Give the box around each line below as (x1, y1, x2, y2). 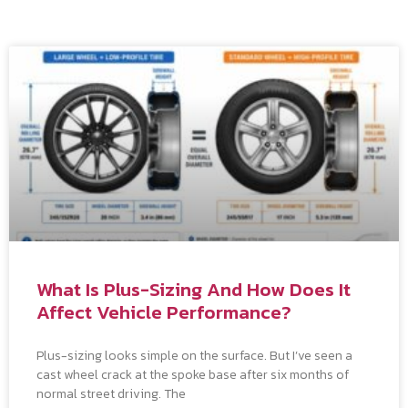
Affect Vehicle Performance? (36, 297, 291, 326)
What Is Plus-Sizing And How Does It (36, 274, 351, 303)
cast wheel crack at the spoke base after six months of (36, 364, 349, 384)
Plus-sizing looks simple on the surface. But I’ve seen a (36, 345, 352, 365)
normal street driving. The (36, 383, 186, 403)
